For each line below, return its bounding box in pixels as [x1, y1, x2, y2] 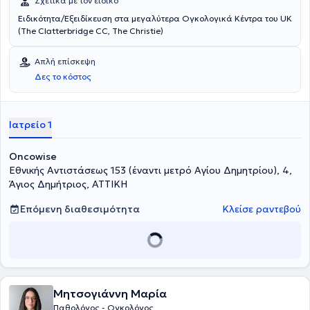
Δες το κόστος [35, 71, 91, 82]
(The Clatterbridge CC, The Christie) [18, 26, 163, 36]
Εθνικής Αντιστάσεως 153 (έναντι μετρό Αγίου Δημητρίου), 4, [9, 164, 292, 176]
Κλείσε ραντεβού [222, 203, 301, 215]
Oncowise [9, 150, 57, 163]
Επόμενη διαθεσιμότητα [20, 203, 140, 215]
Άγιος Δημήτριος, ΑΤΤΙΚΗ [9, 178, 127, 190]
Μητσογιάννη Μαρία [53, 286, 167, 300]
